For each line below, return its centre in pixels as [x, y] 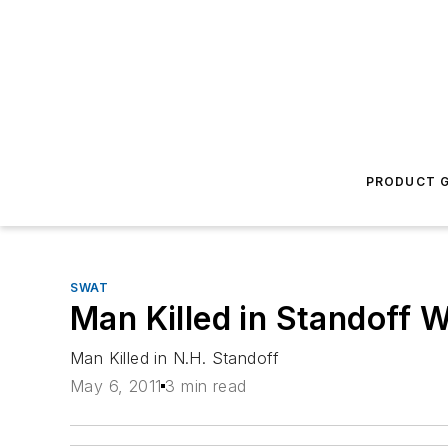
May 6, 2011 [116, 386]
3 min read [206, 386]
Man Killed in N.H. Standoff [175, 358]
